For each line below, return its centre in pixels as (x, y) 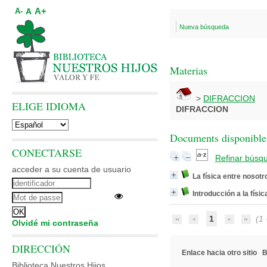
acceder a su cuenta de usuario (72, 169)
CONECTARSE (47, 153)
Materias (189, 70)
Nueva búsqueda (204, 27)
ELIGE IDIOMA (49, 106)
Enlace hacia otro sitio (219, 253)
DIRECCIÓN (41, 249)
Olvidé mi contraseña (55, 223)
